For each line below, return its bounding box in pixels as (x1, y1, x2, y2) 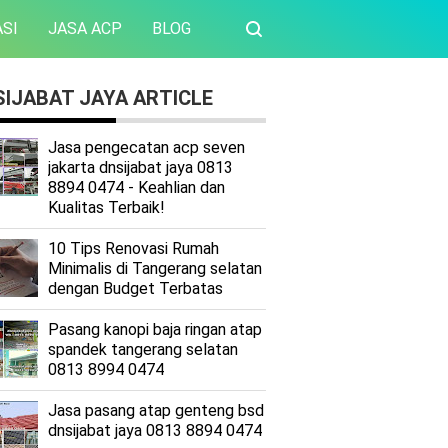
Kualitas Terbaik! (48, 198, 165, 217)
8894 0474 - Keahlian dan (48, 178, 225, 197)
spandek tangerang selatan (48, 340, 238, 359)
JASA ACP (48, 19, 122, 38)
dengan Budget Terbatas (48, 279, 223, 298)
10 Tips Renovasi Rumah (48, 239, 219, 258)
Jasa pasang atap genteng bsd (48, 401, 264, 420)
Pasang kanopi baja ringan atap (48, 320, 262, 339)
